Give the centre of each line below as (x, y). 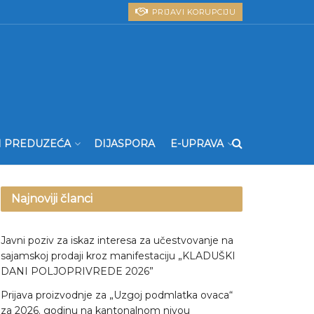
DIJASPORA (124, 144)
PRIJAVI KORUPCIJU (192, 12)
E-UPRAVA (197, 144)
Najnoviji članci (52, 199)
